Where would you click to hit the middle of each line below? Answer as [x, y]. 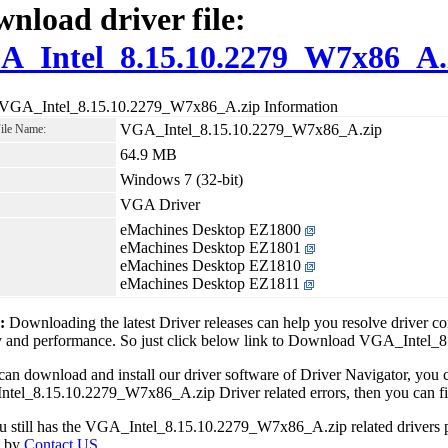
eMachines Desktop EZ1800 [212, 229]
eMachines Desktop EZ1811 [212, 283]
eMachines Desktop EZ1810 [212, 265]
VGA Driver [160, 204]
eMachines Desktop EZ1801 [212, 247]
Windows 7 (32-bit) [181, 179]
